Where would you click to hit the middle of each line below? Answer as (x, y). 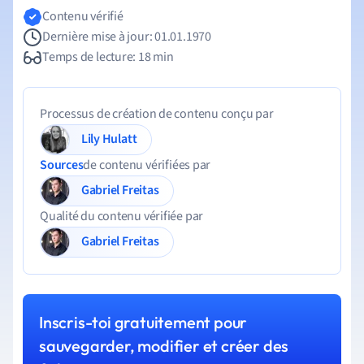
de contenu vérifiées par (147, 165)
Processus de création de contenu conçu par (157, 114)
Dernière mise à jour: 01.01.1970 (127, 37)
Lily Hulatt (119, 139)
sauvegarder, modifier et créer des (164, 346)
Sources (62, 165)
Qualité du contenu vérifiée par (122, 216)
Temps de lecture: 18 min (108, 57)
